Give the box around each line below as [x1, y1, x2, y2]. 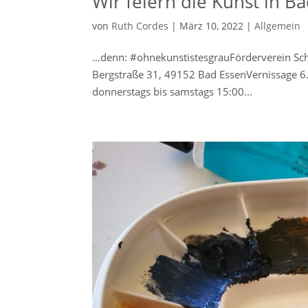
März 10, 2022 [179, 19, 244, 33]
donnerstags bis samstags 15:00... [92, 85, 253, 99]
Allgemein [254, 19, 301, 33]
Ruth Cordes [111, 19, 169, 33]
